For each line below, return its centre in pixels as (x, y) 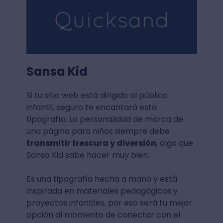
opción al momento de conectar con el (103, 215)
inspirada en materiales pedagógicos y (102, 191)
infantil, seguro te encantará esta (91, 108)
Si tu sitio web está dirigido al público (97, 96)
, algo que (174, 143)
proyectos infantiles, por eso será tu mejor (109, 203)
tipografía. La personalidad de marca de (105, 119)
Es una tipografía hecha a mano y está (102, 179)
